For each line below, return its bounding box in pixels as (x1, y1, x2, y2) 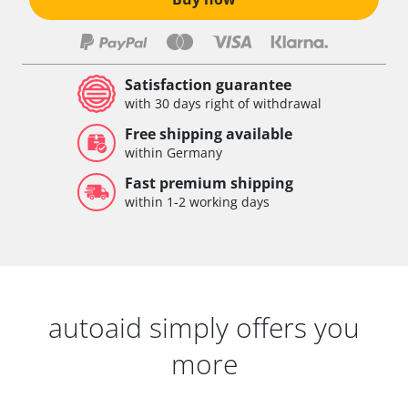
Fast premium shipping (125, 172, 293, 193)
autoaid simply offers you (48, 308, 360, 346)
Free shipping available (125, 123, 292, 144)
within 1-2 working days (125, 192, 270, 210)
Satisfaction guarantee (125, 74, 291, 95)
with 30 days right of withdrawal (125, 94, 321, 112)
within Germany (125, 143, 222, 161)
